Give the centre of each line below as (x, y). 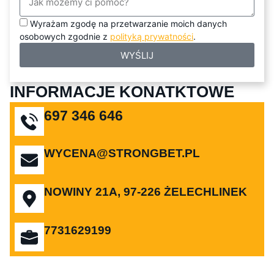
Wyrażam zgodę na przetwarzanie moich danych (128, 24)
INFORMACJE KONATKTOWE (122, 92)
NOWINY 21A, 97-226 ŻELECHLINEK (146, 192)
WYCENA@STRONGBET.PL (122, 154)
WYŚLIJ (137, 55)
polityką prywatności (152, 37)
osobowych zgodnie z (65, 37)
